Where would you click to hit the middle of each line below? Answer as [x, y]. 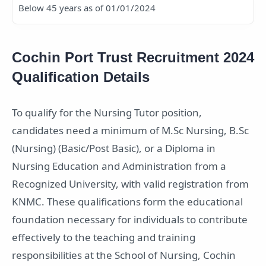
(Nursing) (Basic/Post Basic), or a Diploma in [114, 148]
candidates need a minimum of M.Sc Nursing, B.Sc [130, 131]
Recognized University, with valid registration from [130, 184]
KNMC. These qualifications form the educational [127, 202]
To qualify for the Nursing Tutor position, [107, 113]
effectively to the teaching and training [104, 237]
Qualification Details [81, 77]
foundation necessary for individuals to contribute [130, 220]
